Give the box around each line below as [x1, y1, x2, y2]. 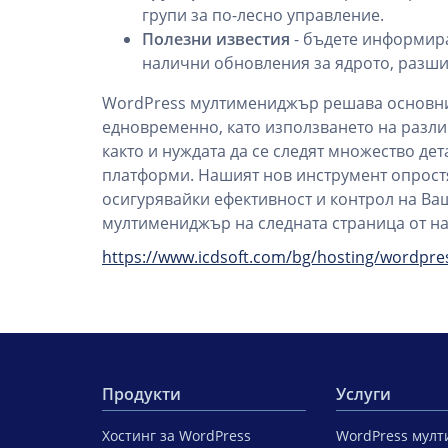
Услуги [336, 383, 391, 405]
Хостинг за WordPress [102, 426, 251, 445]
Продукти [102, 383, 181, 405]
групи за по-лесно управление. [142, 4, 384, 26]
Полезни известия [142, 28, 290, 50]
